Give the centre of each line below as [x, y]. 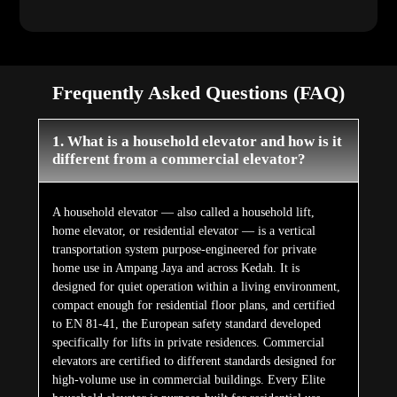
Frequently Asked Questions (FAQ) [198, 93]
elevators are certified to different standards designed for [194, 362]
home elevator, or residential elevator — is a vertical [183, 231]
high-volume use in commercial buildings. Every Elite [188, 380]
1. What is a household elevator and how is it [197, 142]
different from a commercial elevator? [179, 160]
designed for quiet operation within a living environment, [196, 287]
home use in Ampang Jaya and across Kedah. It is [175, 269]
